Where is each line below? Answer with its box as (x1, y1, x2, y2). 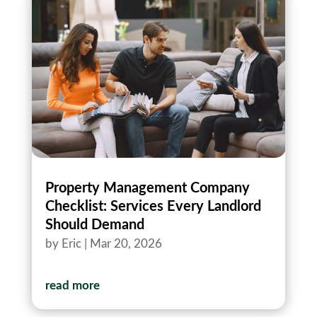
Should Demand (45, 217, 144, 232)
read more (45, 279, 100, 292)
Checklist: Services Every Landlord (45, 199, 261, 214)
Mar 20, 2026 (89, 237, 162, 250)
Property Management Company (45, 180, 250, 195)
